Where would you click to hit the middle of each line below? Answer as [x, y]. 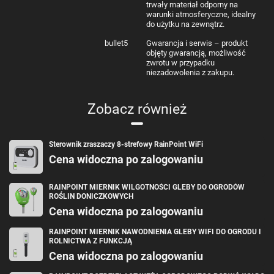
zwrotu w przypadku [180, 62]
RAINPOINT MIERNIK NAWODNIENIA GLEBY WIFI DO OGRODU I [155, 231]
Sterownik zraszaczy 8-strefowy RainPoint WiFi [126, 144]
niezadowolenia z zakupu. [190, 72]
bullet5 [116, 43]
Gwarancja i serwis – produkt [197, 43]
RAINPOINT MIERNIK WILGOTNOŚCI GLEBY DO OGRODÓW [147, 187]
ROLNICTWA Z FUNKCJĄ [91, 241]
